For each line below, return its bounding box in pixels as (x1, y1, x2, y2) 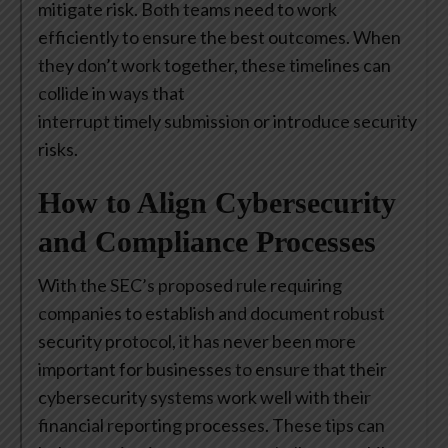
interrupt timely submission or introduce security (38, 110, 417, 133)
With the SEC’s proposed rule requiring (38, 274, 342, 297)
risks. (38, 138, 84, 161)
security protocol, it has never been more (38, 330, 356, 353)
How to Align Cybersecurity (38, 186, 396, 220)
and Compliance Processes (38, 225, 376, 259)
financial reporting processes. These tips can (38, 414, 385, 437)
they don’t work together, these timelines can (38, 54, 391, 77)
